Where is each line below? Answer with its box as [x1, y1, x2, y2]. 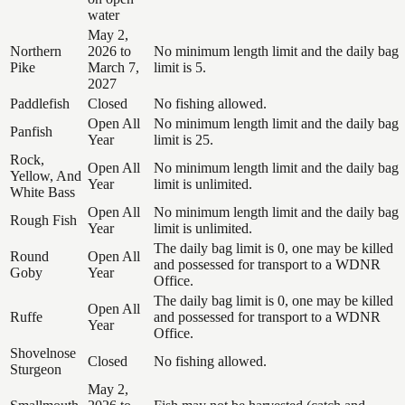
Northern [10, 42, 61, 59]
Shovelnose [10, 344, 76, 361]
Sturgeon [10, 361, 61, 377]
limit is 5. [154, 59, 206, 75]
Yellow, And [10, 167, 81, 184]
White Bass [10, 184, 75, 200]
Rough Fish [10, 212, 77, 228]
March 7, [88, 59, 139, 75]
